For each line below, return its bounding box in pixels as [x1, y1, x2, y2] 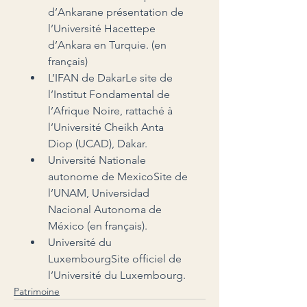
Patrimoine [14, 284, 60, 297]
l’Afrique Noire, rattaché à [48, 103, 175, 117]
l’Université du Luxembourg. [48, 268, 186, 282]
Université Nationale [48, 153, 149, 167]
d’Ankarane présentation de [48, 5, 186, 19]
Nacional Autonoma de [48, 202, 164, 216]
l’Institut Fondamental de [48, 87, 173, 101]
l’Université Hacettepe [48, 21, 158, 35]
